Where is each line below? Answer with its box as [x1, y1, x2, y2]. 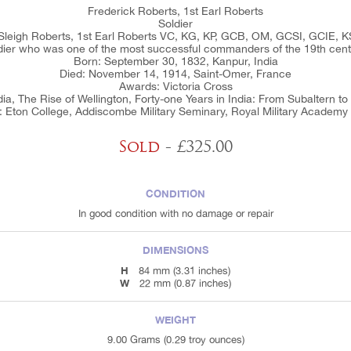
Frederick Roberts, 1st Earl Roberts [88, 5, 263, 18]
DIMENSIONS [143, 244, 208, 257]
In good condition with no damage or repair [78, 208, 273, 220]
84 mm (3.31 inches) [139, 265, 230, 277]
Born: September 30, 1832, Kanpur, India [73, 55, 278, 68]
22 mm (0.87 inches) [139, 277, 231, 290]
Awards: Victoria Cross [118, 80, 233, 93]
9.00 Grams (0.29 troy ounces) [107, 334, 244, 346]
